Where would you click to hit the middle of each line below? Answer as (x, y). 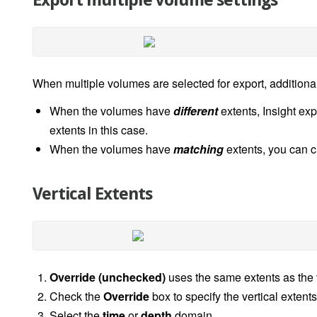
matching (198, 149)
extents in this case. (99, 130)
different (196, 111)
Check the (76, 296)
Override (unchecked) (108, 277)
